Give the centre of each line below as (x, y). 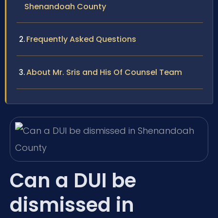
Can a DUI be (73, 181)
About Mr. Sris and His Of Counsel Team (104, 73)
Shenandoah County (65, 7)
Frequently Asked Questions (81, 39)
